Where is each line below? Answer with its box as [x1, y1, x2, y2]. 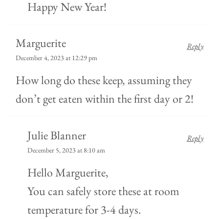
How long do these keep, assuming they [16, 72, 192, 88]
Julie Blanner [27, 127, 86, 143]
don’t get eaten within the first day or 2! [16, 91, 194, 107]
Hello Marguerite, [27, 164, 109, 180]
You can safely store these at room [27, 183, 179, 198]
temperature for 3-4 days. [27, 201, 141, 217]
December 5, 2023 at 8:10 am [27, 145, 105, 154]
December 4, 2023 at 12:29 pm [16, 53, 97, 63]
